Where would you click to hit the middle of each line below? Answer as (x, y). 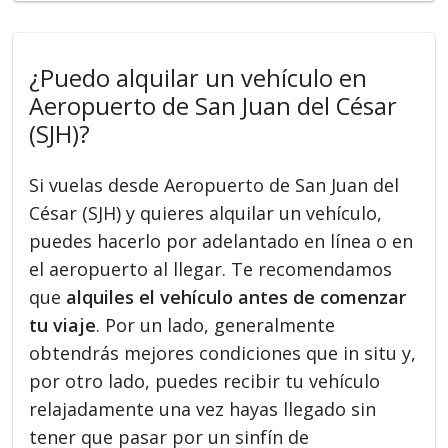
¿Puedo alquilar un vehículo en (198, 77)
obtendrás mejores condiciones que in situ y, (223, 352)
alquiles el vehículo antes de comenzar (236, 296)
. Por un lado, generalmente (216, 324)
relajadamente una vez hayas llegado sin (203, 408)
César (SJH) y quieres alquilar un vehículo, (206, 212)
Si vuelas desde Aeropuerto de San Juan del (214, 184)
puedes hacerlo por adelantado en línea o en (221, 240)
